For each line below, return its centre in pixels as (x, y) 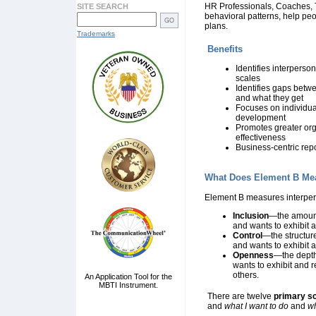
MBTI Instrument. (128, 285)
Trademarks (96, 34)
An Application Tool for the (128, 276)
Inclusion (251, 216)
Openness (253, 255)
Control (248, 236)
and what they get (269, 98)
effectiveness (261, 138)
